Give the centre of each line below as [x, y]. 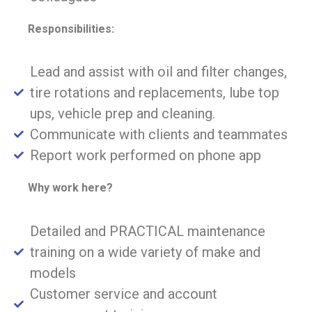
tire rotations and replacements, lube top [154, 93]
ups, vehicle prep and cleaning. [122, 114]
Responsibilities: [71, 29]
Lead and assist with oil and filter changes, [158, 72]
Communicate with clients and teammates [158, 135]
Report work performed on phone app [145, 156]
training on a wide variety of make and [145, 252]
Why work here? [70, 188]
